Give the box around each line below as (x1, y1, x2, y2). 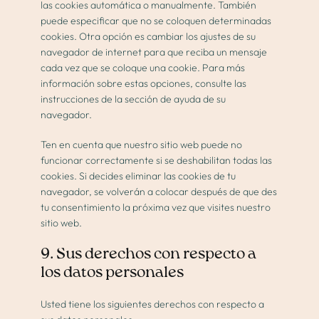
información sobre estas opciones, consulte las (41, 77, 247, 90)
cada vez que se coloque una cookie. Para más (41, 61, 246, 75)
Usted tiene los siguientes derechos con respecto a (41, 298, 265, 311)
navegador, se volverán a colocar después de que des (41, 185, 278, 199)
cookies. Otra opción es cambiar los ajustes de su (41, 30, 256, 43)
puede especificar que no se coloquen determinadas (41, 14, 272, 28)
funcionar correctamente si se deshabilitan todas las (41, 154, 273, 167)
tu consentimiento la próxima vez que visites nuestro (41, 201, 271, 214)
